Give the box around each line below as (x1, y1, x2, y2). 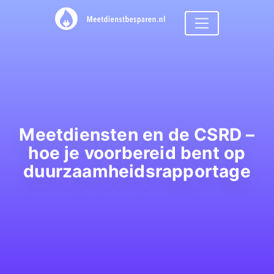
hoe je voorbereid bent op (28, 143, 246, 163)
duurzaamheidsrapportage (23, 161, 251, 182)
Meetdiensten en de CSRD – (19, 124, 255, 145)
